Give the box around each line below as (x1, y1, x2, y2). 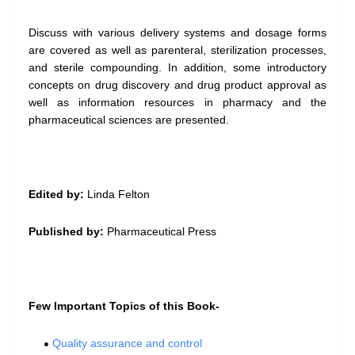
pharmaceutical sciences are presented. (29, 113, 229, 127)
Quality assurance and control (52, 337, 202, 350)
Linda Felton (84, 188, 150, 201)
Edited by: (29, 188, 84, 201)
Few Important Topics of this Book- (29, 300, 219, 313)
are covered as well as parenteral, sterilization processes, (29, 44, 326, 57)
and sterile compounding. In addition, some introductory (29, 61, 326, 74)
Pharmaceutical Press (104, 225, 216, 239)
